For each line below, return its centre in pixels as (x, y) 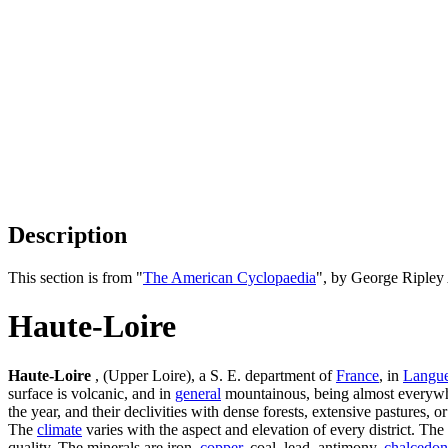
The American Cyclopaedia (229, 277)
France (357, 375)
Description (67, 234)
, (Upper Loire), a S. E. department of (213, 375)
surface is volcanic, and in (91, 393)
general (198, 393)
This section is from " (75, 277)
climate (59, 429)
